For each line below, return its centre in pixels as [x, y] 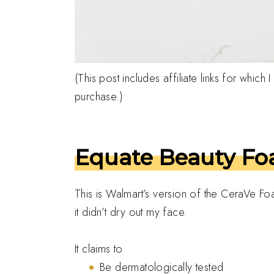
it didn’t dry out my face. [131, 212]
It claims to [99, 249]
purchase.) [99, 97]
